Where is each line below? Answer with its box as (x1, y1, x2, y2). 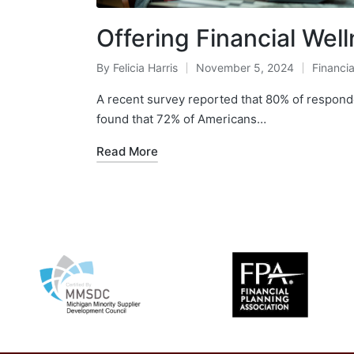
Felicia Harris (113, 61, 178, 75)
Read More (96, 144, 158, 160)
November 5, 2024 (196, 61, 294, 75)
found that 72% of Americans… (96, 111, 266, 127)
